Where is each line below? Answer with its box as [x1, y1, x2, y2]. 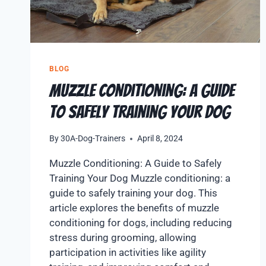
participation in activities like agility [49, 246, 206, 258]
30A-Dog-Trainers [61, 134, 126, 143]
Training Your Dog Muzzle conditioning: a [49, 172, 230, 184]
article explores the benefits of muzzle [49, 202, 219, 214]
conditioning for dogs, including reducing [49, 217, 232, 229]
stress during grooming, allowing [49, 232, 197, 243]
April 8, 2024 [137, 134, 183, 143]
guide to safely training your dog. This [49, 187, 217, 199]
